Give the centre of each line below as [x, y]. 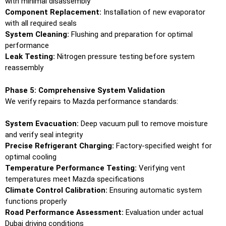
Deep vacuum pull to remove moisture [143, 124]
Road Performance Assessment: [64, 213]
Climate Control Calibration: [56, 190]
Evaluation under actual [163, 213]
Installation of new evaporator [153, 12]
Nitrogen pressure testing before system [125, 57]
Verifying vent [161, 168]
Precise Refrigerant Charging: [60, 146]
